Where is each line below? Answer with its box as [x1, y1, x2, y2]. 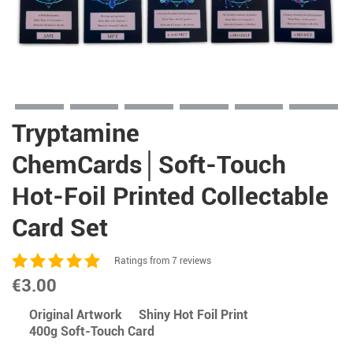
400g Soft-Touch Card [28, 324, 154, 340]
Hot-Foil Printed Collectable [12, 181, 329, 212]
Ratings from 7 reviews [114, 255, 211, 267]
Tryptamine [12, 118, 139, 149]
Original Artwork [28, 307, 122, 322]
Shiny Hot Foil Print [139, 307, 249, 322]
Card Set [12, 213, 108, 243]
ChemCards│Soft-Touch [12, 150, 286, 180]
